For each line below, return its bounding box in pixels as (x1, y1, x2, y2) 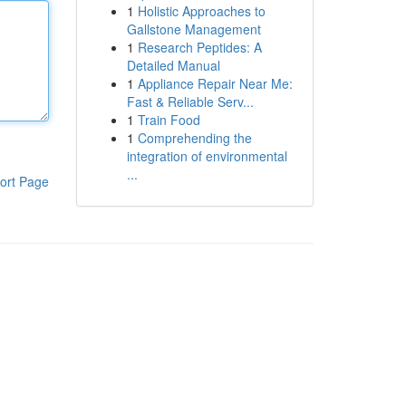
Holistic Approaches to (137, 2, 266, 20)
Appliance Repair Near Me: (137, 74, 293, 92)
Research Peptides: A (137, 38, 262, 56)
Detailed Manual (126, 56, 220, 74)
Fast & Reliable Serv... (126, 92, 254, 111)
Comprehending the (137, 129, 252, 147)
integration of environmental (126, 147, 287, 165)
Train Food (137, 111, 200, 129)
